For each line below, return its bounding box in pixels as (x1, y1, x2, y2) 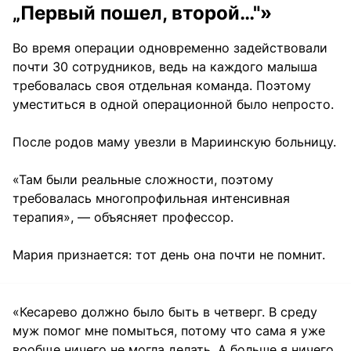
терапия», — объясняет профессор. (13, 208, 233, 225)
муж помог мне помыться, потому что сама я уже (13, 322, 325, 338)
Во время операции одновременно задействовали (13, 39, 327, 56)
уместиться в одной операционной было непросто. (13, 96, 334, 112)
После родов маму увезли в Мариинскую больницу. (13, 133, 336, 150)
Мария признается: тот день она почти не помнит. (13, 246, 325, 262)
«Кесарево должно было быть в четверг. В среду (13, 303, 317, 320)
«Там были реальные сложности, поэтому (13, 171, 273, 187)
